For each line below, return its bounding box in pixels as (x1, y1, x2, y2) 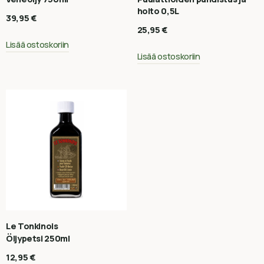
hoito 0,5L (137, 5, 179, 17)
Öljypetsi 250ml (6, 232, 70, 244)
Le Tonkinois (6, 220, 58, 232)
